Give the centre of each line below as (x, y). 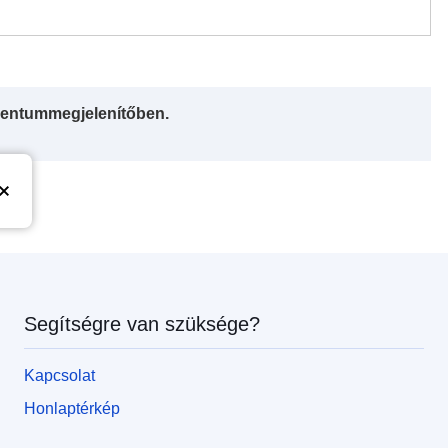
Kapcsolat (59, 375)
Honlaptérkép (72, 408)
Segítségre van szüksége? (142, 324)
